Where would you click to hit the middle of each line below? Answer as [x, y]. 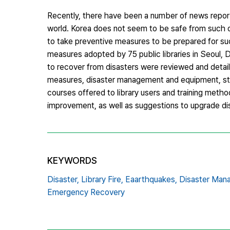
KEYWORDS [72, 160]
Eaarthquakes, [151, 179]
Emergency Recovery [86, 192]
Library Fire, [102, 179]
